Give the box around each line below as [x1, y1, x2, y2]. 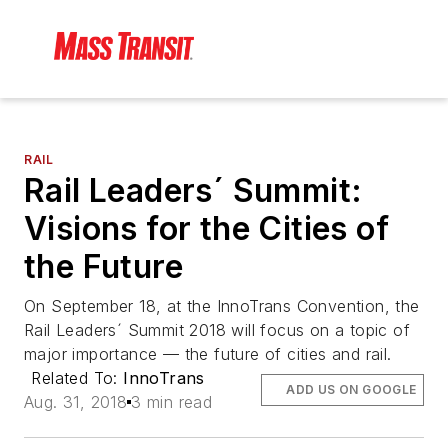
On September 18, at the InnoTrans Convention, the [24, 296, 420, 317]
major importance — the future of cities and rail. [24, 344, 392, 365]
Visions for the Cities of [24, 209, 389, 249]
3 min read [131, 392, 213, 413]
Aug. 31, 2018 [24, 392, 128, 413]
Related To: [31, 368, 124, 389]
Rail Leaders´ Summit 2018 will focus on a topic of [24, 320, 410, 341]
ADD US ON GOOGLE [286, 382, 417, 398]
